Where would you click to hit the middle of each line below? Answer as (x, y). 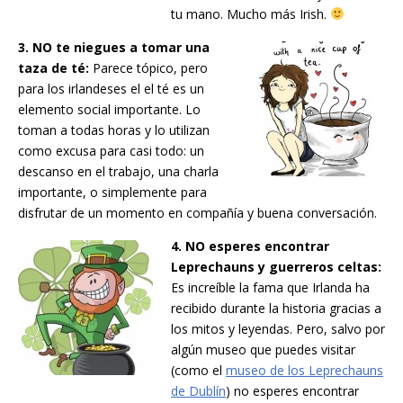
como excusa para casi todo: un (111, 151)
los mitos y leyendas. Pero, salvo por (278, 329)
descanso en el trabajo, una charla (118, 172)
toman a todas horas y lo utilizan (114, 130)
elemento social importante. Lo (109, 110)
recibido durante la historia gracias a (276, 309)
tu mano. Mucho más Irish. (251, 14)
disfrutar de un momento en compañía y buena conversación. (197, 213)
